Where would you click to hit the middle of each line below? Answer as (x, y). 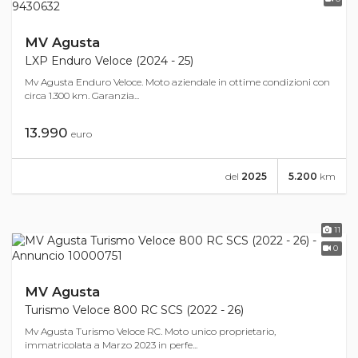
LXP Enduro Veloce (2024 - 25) (109, 61)
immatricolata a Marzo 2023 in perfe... (111, 345)
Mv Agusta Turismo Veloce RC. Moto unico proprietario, (150, 331)
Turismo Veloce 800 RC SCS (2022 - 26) (134, 310)
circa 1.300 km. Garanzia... (82, 95)
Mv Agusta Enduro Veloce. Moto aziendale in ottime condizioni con (177, 82)
